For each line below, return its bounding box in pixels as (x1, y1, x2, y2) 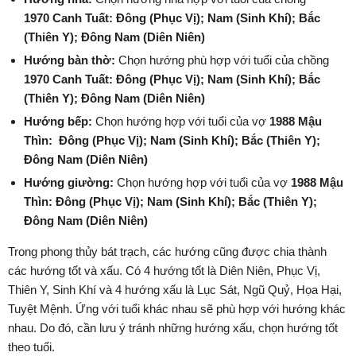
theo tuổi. (8, 340, 55, 354)
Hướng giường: (24, 176, 114, 190)
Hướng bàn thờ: (24, 53, 115, 68)
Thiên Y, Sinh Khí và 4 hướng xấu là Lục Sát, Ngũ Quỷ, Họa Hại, (8, 283, 342, 297)
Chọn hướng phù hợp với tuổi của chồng (115, 53, 329, 68)
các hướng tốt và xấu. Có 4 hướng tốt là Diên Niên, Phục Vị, (8, 264, 320, 278)
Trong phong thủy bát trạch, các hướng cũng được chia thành (8, 245, 327, 259)
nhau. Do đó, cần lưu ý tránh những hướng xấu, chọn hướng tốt (8, 321, 338, 335)
